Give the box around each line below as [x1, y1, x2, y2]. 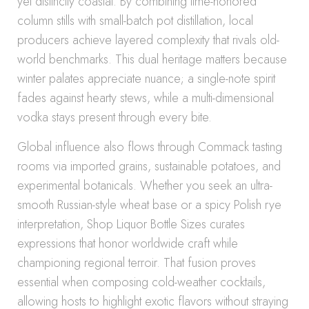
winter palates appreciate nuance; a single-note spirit [17, 70, 275, 88]
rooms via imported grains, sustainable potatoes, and [17, 157, 281, 175]
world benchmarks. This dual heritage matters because [17, 50, 287, 68]
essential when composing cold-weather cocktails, [17, 273, 266, 291]
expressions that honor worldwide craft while [17, 235, 238, 252]
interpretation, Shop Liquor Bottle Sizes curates [17, 215, 245, 233]
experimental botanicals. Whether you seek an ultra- [17, 177, 272, 195]
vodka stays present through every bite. [17, 108, 212, 126]
